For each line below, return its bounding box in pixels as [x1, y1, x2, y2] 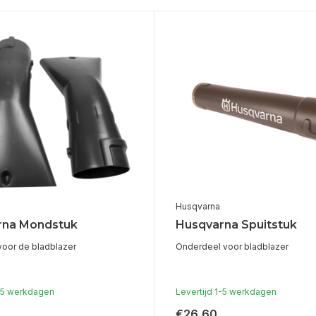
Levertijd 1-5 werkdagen [175, 286, 276, 298]
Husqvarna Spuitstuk [175, 218, 297, 232]
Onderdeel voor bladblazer [175, 241, 288, 253]
